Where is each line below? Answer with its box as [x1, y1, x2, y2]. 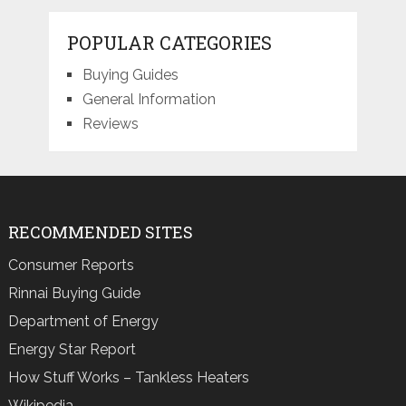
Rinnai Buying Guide [7, 285, 140, 303]
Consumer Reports [7, 256, 134, 275]
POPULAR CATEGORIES [66, 31, 272, 55]
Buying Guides [82, 66, 179, 84]
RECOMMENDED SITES [7, 221, 193, 244]
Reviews [82, 115, 139, 133]
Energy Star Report [7, 341, 136, 359]
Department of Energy [7, 313, 159, 331]
